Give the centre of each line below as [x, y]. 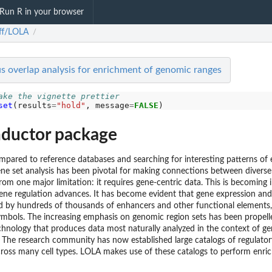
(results [32, 105]
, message [107, 105]
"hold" [71, 105]
